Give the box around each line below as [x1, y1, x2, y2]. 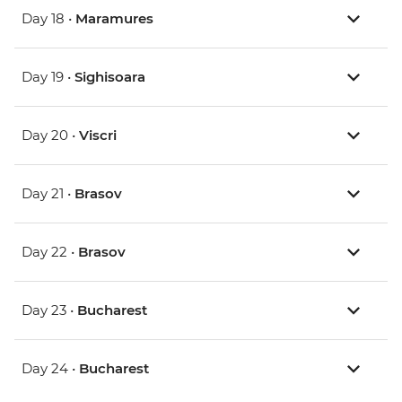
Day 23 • [22, 301, 77, 319]
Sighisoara [74, 68, 145, 86]
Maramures [75, 10, 153, 28]
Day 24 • [22, 360, 79, 378]
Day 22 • [22, 243, 78, 261]
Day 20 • [22, 127, 79, 144]
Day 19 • [22, 68, 74, 86]
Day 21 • [22, 185, 74, 203]
